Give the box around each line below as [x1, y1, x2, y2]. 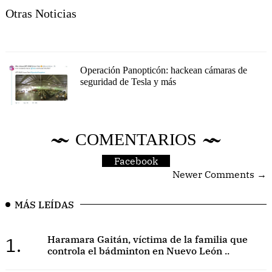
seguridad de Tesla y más [80, 76, 176, 87]
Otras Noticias [5, 6, 76, 20]
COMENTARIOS [75, 129, 197, 149]
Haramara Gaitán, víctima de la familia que [47, 233, 248, 246]
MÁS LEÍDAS [15, 198, 74, 211]
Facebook [114, 154, 158, 167]
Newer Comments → [172, 168, 267, 180]
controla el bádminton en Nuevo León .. [47, 245, 229, 257]
